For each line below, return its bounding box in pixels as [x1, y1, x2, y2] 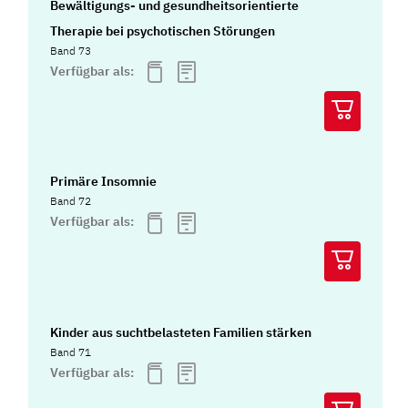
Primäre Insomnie [50, 173, 158, 190]
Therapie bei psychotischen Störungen [50, 22, 276, 39]
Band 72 [50, 194, 92, 209]
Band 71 [50, 344, 92, 359]
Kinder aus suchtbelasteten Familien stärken [50, 323, 312, 341]
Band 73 [50, 43, 92, 57]
